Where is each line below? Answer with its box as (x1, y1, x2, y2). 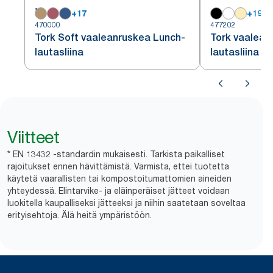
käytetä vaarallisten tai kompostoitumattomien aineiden (7, 173, 232, 183)
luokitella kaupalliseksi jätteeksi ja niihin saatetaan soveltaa (7, 197, 246, 208)
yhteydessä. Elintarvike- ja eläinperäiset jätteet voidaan (7, 185, 230, 196)
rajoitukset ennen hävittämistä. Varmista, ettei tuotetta (7, 161, 229, 171)
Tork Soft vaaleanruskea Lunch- (35, 32, 185, 43)
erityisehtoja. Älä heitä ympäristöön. (7, 210, 152, 220)
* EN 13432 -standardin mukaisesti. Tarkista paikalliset (7, 149, 225, 159)
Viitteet (7, 127, 59, 147)
